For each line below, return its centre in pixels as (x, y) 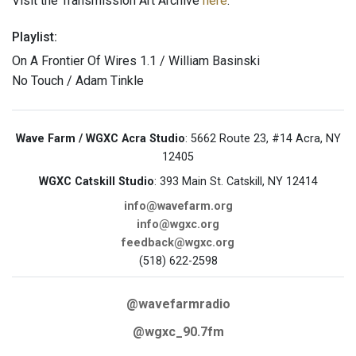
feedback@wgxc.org (178, 243)
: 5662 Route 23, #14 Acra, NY (263, 139)
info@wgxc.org (178, 225)
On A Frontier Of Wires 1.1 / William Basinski (136, 61)
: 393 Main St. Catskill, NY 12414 (236, 182)
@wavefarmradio (178, 304)
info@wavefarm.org (178, 207)
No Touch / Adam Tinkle (78, 81)
